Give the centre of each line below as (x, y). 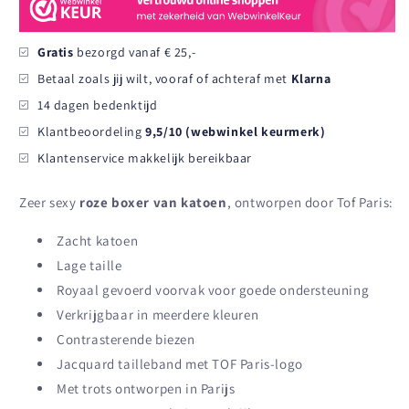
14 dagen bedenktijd (98, 105)
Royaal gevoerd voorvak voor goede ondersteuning (213, 289)
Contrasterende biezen (126, 339)
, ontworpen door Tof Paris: (310, 202)
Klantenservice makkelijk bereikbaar (145, 157)
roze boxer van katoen (153, 202)
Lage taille (89, 265)
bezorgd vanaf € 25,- (135, 52)
